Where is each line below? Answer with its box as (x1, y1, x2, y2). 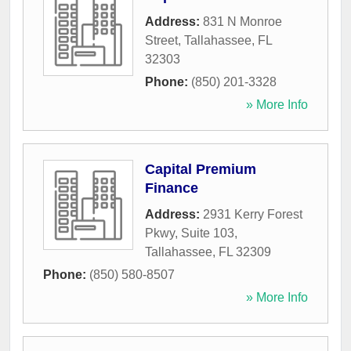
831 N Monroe (203, 15, 282, 29)
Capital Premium (145, 161, 256, 178)
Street (145, 34, 178, 48)
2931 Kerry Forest (203, 208, 302, 222)
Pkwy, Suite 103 (145, 226, 234, 241)
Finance (145, 180, 198, 197)
